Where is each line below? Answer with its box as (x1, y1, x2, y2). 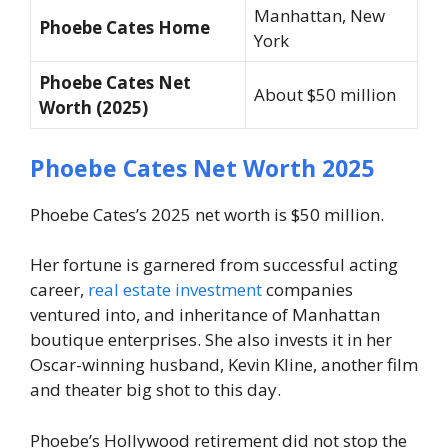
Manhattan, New (254, 4, 385, 28)
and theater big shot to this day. (30, 378, 281, 402)
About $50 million (254, 83, 396, 107)
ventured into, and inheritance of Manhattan (30, 303, 380, 327)
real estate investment (88, 278, 262, 302)
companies (262, 278, 353, 302)
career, (30, 278, 88, 302)
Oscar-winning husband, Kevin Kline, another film (30, 353, 418, 377)
